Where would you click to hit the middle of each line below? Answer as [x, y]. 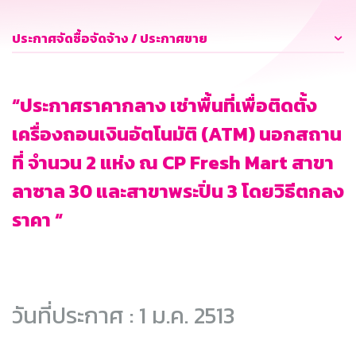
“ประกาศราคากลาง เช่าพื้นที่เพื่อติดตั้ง [164, 106]
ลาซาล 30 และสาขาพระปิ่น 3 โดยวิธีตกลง [178, 192]
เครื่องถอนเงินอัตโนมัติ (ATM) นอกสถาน [177, 134]
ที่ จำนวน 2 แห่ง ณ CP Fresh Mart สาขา [173, 163]
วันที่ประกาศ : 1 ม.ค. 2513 [123, 315]
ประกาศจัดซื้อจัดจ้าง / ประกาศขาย [110, 39]
